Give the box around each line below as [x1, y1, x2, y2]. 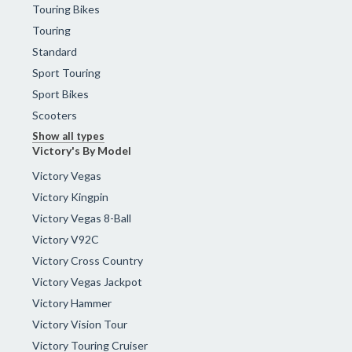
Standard [32, 44, 78, 58]
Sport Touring [32, 65, 101, 79]
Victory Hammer [32, 295, 112, 310]
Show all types [32, 129, 105, 142]
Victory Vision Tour [32, 317, 128, 331]
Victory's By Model [32, 143, 132, 157]
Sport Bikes [32, 86, 90, 101]
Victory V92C [32, 232, 100, 246]
